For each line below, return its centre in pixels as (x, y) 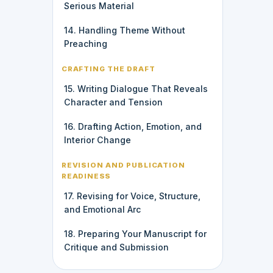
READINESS (87, 176)
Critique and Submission (116, 247)
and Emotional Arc (102, 209)
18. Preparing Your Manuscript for (135, 233)
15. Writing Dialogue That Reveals (136, 88)
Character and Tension (113, 102)
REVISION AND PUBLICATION (123, 165)
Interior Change (97, 140)
